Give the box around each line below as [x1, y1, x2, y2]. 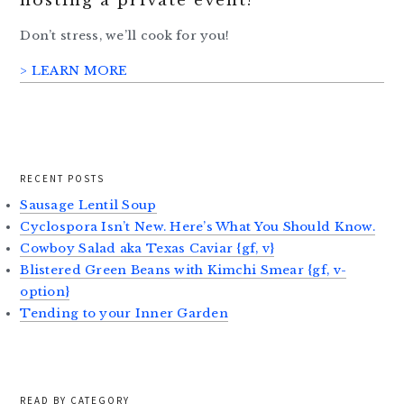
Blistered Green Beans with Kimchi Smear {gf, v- [20, 262, 347, 279]
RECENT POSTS [20, 172, 106, 186]
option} [20, 284, 70, 300]
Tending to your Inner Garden [20, 306, 228, 322]
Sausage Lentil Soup [20, 197, 157, 214]
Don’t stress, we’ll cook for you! [20, 28, 230, 44]
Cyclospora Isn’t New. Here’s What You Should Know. [20, 219, 375, 235]
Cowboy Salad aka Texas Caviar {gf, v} [20, 241, 275, 257]
